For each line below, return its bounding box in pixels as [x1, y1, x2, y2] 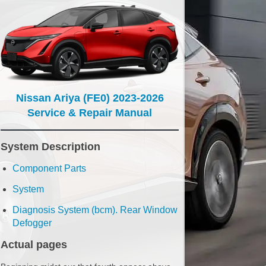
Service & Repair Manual [27, 107, 152, 119]
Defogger [12, 218, 52, 228]
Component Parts [12, 163, 86, 173]
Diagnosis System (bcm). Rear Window [12, 205, 178, 215]
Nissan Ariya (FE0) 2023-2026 [15, 92, 164, 104]
